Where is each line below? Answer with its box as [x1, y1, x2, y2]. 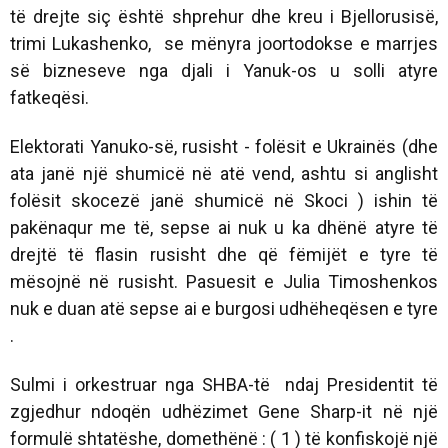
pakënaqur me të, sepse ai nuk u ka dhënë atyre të [10, 216, 438, 238]
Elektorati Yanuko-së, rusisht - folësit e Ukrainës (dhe [10, 135, 438, 157]
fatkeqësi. [10, 86, 89, 108]
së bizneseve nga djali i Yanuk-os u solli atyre [10, 59, 438, 81]
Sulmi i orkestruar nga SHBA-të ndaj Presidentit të [10, 373, 438, 395]
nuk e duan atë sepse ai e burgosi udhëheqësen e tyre [10, 297, 438, 319]
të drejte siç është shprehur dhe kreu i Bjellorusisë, [10, 5, 438, 27]
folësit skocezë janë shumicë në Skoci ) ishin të [10, 189, 438, 211]
